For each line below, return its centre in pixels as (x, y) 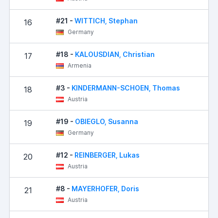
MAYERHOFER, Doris (105, 188)
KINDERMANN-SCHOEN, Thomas (126, 88)
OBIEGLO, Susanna (107, 121)
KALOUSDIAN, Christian (115, 54)
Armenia (79, 65)
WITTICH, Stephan (106, 20)
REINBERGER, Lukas (107, 155)
